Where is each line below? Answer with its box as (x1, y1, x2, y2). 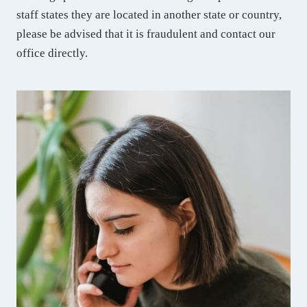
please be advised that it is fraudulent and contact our (16, 27, 275, 40)
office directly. (16, 46, 88, 60)
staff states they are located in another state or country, (16, 8, 282, 21)
